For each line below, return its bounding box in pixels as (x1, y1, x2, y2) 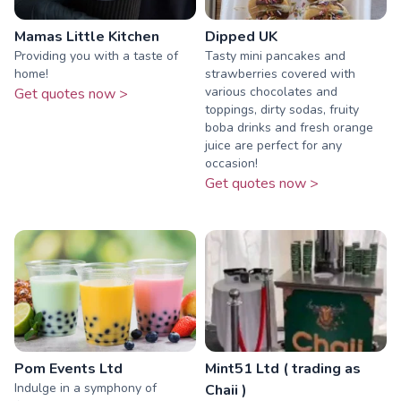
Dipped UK (205, 27, 277, 47)
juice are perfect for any (205, 137, 342, 155)
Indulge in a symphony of (14, 379, 157, 397)
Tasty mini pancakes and (205, 47, 346, 65)
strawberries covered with (205, 65, 355, 83)
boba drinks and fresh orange (205, 119, 373, 137)
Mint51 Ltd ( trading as (205, 358, 361, 379)
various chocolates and (205, 83, 337, 101)
